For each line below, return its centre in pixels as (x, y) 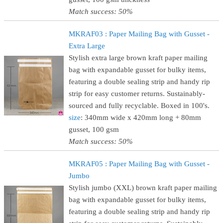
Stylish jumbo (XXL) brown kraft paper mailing (143, 188)
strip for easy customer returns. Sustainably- (137, 94)
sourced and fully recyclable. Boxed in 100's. (139, 106)
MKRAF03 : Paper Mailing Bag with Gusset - (139, 34)
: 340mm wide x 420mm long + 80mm (141, 117)
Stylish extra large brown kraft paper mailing (138, 58)
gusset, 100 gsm (94, 129)
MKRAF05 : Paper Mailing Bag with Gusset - (139, 164)
